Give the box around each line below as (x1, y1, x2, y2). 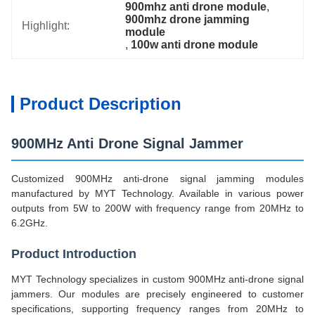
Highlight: (22, 20, 70, 32)
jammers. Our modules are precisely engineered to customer (11, 288, 304, 300)
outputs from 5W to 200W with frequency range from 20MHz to (11, 202, 304, 214)
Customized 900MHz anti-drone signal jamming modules (11, 173, 304, 184)
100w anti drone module (131, 39, 259, 51)
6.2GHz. (11, 217, 48, 229)
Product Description (20, 94, 181, 113)
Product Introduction (11, 247, 136, 261)
